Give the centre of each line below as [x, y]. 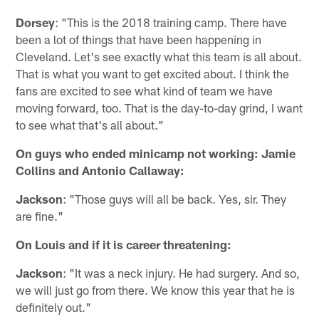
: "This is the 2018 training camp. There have [171, 22]
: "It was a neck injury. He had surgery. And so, [182, 273]
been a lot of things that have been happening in [139, 40]
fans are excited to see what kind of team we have [145, 91]
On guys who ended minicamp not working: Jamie [156, 153]
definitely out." [54, 307]
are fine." [40, 216]
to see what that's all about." [90, 125]
